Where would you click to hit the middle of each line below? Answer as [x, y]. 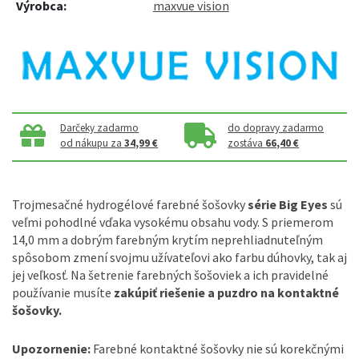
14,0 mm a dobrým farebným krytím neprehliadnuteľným [167, 240]
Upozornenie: [51, 349]
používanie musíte [63, 292]
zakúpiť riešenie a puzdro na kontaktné [226, 292]
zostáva [247, 143]
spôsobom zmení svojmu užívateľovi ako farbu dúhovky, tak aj [179, 257]
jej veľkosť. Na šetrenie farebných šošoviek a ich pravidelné [170, 275]
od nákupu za [93, 143]
